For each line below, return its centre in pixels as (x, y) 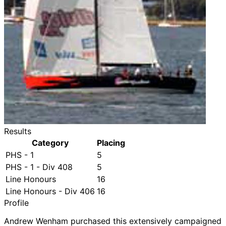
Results (18, 131)
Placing (111, 143)
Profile (16, 203)
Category (50, 143)
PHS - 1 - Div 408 (39, 167)
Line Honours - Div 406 (50, 191)
